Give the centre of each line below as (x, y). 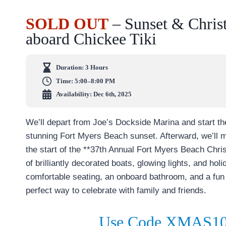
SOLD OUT (67, 24)
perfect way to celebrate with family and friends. (116, 191)
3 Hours (97, 68)
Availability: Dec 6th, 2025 (94, 94)
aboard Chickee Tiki (91, 39)
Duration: (71, 68)
